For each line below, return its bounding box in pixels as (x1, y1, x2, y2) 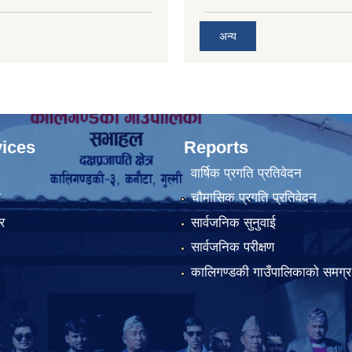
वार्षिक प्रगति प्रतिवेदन (190, 165, 302, 181)
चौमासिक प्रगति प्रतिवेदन (190, 190, 317, 206)
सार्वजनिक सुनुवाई (190, 214, 276, 230)
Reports (184, 137, 248, 157)
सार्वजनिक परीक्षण (190, 240, 274, 255)
